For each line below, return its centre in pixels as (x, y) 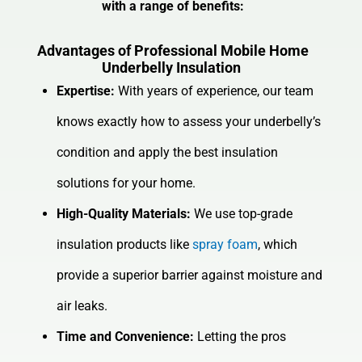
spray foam (225, 245)
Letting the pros (240, 337)
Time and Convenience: (126, 337)
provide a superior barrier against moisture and (190, 276)
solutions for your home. (126, 183)
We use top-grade (242, 214)
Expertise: (86, 91)
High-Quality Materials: (124, 214)
